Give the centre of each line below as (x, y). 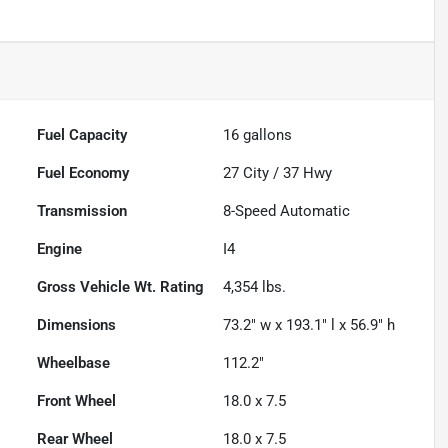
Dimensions (77, 325)
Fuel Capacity (82, 135)
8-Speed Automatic (287, 211)
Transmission (82, 211)
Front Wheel (77, 401)
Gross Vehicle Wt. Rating (121, 287)
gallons (266, 135)
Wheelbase (74, 363)
